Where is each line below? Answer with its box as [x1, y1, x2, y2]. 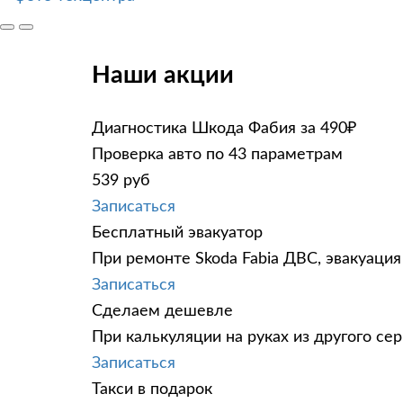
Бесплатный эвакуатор [92, 224, 263, 241]
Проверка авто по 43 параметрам [92, 146, 343, 163]
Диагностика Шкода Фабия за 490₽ [92, 120, 356, 137]
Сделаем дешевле [92, 302, 233, 319]
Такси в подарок [92, 381, 212, 398]
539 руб [92, 172, 150, 189]
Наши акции [92, 63, 234, 88]
